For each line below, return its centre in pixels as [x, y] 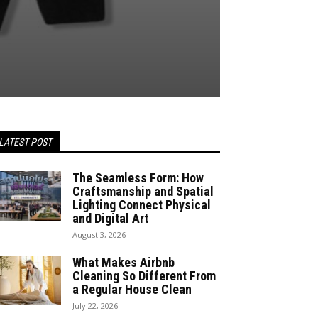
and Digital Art [110, 219]
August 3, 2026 [99, 235]
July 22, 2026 [95, 306]
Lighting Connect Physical [142, 205]
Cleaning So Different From [144, 276]
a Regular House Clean [132, 290]
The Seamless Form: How [138, 178]
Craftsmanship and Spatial [143, 192]
